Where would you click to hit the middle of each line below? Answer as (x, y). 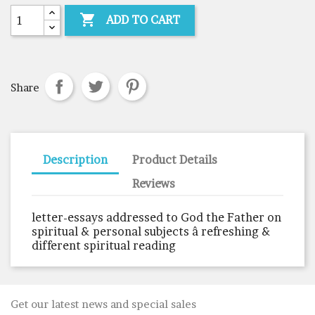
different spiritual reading (104, 245)
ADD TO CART (143, 19)
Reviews (154, 183)
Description (75, 159)
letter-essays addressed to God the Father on (156, 217)
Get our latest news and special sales (103, 304)
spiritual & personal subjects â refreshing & (151, 231)
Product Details (175, 159)
